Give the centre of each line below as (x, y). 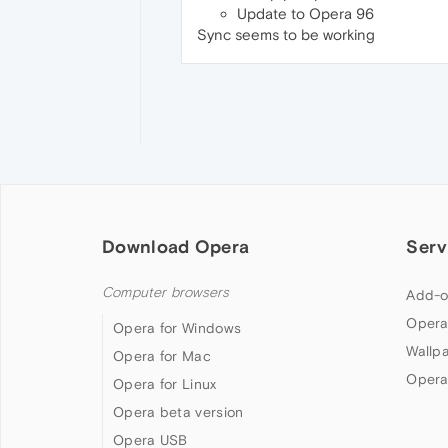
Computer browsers (166, 292)
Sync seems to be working (286, 35)
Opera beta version (178, 411)
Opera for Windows (177, 327)
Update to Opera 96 (305, 14)
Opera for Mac (162, 355)
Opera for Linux (165, 383)
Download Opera (176, 246)
